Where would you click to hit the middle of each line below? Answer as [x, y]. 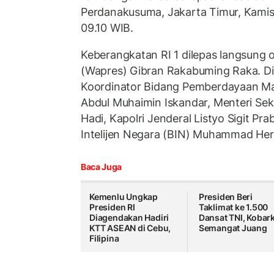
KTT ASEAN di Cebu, [130, 228]
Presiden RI [112, 207]
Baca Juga [101, 167]
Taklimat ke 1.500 [233, 207]
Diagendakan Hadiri [129, 218]
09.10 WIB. [107, 28]
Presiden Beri [226, 197]
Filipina [104, 239]
